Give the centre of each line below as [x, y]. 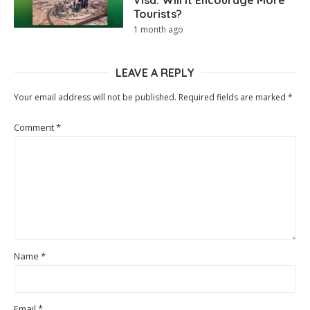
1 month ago [159, 29]
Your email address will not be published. [95, 97]
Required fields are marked [233, 97]
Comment [35, 127]
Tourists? [158, 13]
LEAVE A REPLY [155, 72]
